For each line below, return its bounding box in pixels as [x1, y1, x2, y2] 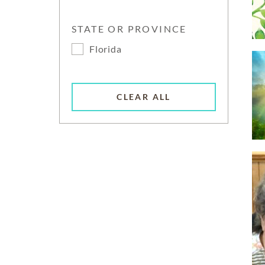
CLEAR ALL [117, 92, 171, 102]
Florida [89, 43, 122, 54]
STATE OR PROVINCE [72, 23, 187, 34]
